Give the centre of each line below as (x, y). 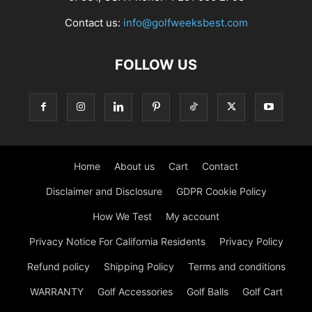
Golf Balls (207, 291)
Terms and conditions (236, 266)
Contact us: (94, 22)
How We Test (122, 216)
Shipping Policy (139, 266)
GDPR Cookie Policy (221, 191)
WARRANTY (56, 291)
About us (134, 166)
